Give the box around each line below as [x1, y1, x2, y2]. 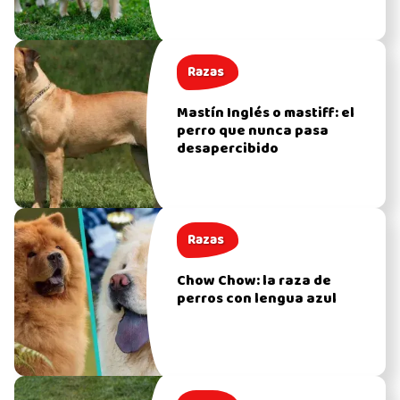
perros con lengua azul [177, 287, 337, 311]
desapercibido [177, 137, 279, 161]
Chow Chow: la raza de [177, 269, 332, 293]
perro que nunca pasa [177, 119, 329, 143]
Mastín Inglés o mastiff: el [177, 101, 355, 125]
